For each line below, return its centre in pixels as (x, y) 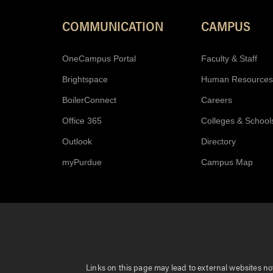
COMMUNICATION (113, 26)
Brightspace (85, 80)
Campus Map (227, 162)
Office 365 (82, 121)
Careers (217, 100)
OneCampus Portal (99, 59)
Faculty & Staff (229, 59)
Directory (218, 142)
